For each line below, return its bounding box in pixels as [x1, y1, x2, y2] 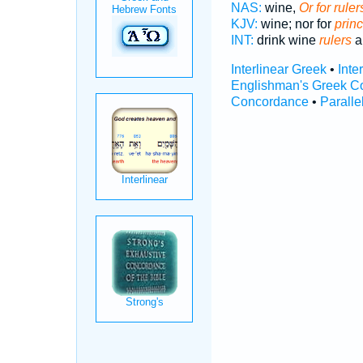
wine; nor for [257, 17, 335, 31]
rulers [318, 33, 352, 47]
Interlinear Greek [230, 62, 327, 76]
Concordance [230, 95, 309, 109]
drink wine [253, 33, 319, 47]
